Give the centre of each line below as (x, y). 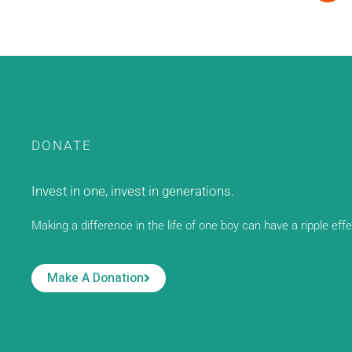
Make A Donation (95, 278)
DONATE (62, 145)
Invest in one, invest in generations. (133, 191)
